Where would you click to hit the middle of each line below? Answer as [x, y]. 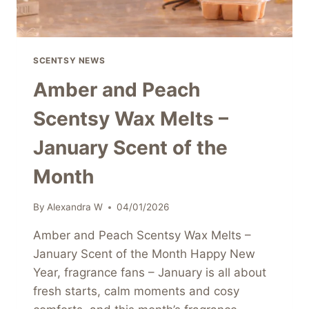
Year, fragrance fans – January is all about [150, 273]
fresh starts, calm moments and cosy [136, 291]
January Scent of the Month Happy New [144, 254]
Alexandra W [75, 207]
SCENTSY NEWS [69, 60]
